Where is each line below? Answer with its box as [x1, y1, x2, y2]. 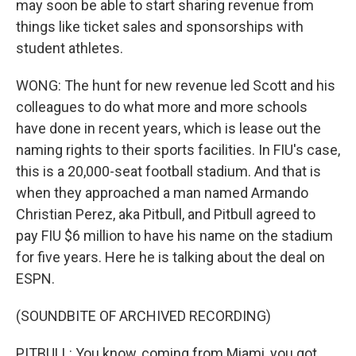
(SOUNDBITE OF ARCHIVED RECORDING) [16, 308, 271, 324]
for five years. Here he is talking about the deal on [16, 249, 325, 265]
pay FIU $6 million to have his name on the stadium [16, 227, 333, 244]
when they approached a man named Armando [16, 184, 308, 201]
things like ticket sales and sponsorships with [16, 18, 304, 35]
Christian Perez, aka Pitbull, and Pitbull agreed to [16, 206, 315, 222]
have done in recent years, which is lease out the [16, 120, 321, 137]
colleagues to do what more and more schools [16, 99, 308, 115]
